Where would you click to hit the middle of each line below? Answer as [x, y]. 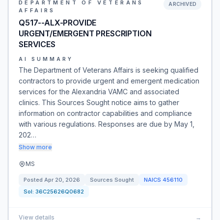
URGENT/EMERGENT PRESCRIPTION [85, 33]
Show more [35, 147]
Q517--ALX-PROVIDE [58, 23]
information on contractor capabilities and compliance [105, 113]
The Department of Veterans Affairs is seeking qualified [109, 70]
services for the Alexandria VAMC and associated [99, 92]
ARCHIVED [182, 4]
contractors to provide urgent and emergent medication [109, 81]
